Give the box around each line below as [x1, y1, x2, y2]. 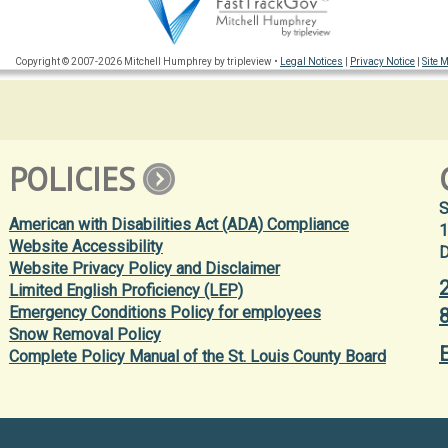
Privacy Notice [350, 55, 415, 67]
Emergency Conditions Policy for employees [8, 302, 321, 322]
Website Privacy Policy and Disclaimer [8, 258, 280, 278]
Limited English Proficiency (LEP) [8, 280, 243, 300]
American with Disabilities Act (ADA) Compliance [8, 214, 349, 234]
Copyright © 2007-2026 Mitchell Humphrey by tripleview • [15, 55, 280, 67]
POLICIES [8, 157, 135, 200]
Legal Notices [280, 55, 343, 67]
